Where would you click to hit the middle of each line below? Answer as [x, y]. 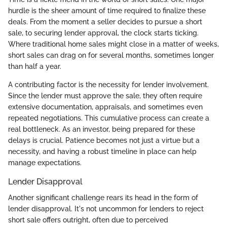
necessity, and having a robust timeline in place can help [102, 152]
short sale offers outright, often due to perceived [88, 220]
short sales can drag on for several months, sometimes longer [111, 55]
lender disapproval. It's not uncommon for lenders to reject [106, 209]
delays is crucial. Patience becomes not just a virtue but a [104, 140]
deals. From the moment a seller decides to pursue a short [105, 22]
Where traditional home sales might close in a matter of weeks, [113, 44]
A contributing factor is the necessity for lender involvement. [108, 85]
